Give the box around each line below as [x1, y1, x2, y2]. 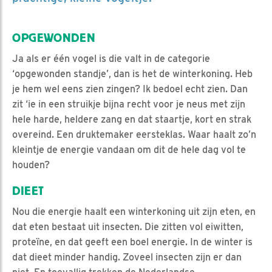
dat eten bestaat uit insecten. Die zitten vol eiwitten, [12, 220, 243, 233]
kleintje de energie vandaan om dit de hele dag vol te [12, 143, 246, 155]
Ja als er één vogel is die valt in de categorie [12, 52, 210, 64]
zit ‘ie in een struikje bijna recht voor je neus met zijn [12, 98, 245, 110]
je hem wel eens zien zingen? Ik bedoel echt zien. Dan [12, 83, 248, 95]
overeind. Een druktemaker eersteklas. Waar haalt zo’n [12, 128, 256, 140]
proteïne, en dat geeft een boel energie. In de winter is [12, 236, 253, 248]
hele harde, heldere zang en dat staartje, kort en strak [12, 113, 251, 125]
